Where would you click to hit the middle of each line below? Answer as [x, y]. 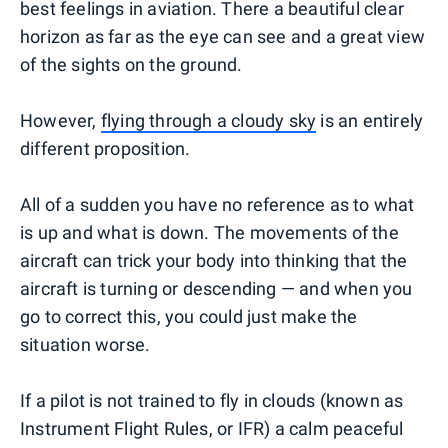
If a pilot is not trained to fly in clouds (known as [212, 401]
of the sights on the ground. [131, 65]
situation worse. [85, 345]
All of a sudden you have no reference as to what [217, 205]
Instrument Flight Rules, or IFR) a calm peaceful [212, 429]
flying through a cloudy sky [208, 121]
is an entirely [370, 121]
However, [60, 121]
